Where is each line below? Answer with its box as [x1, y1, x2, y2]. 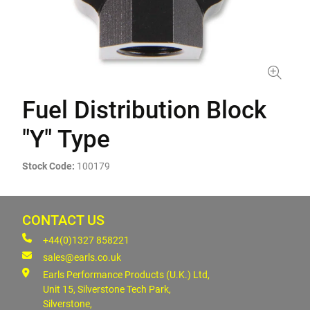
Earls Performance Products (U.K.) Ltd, [43, 269, 210, 280]
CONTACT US [22, 212, 104, 228]
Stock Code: [22, 161, 75, 172]
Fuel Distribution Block [22, 96, 266, 125]
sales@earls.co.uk [43, 252, 121, 263]
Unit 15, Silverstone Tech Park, [43, 284, 171, 295]
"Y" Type [22, 125, 110, 154]
